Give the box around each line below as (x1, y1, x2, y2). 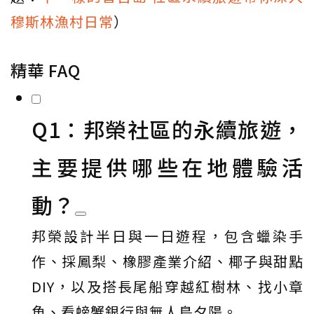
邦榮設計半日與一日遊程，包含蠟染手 (32, 226, 303, 247)
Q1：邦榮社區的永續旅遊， (32, 114, 303, 145)
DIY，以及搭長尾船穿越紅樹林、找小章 (32, 276, 303, 297)
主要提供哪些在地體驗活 (32, 151, 303, 183)
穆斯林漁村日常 (11, 11, 114, 32)
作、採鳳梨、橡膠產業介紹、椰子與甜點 (32, 251, 303, 272)
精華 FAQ (11, 58, 81, 83)
